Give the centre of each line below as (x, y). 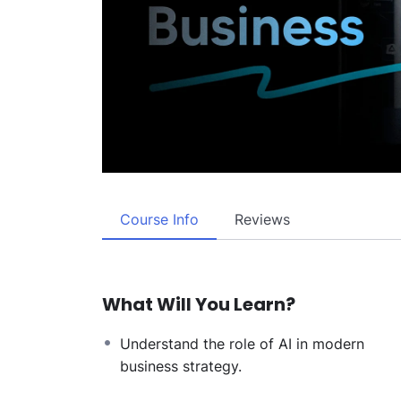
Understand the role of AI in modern (242, 343)
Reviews (262, 219)
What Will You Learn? (199, 304)
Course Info (159, 219)
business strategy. (181, 366)
